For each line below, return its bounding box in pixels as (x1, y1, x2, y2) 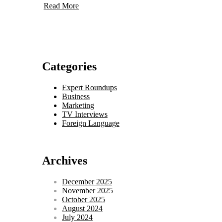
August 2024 (62, 204, 103, 213)
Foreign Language (62, 118, 119, 127)
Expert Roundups (62, 83, 117, 92)
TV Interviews (62, 110, 108, 118)
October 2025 (62, 195, 105, 204)
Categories (42, 59, 97, 73)
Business (62, 92, 90, 101)
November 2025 (62, 186, 113, 195)
